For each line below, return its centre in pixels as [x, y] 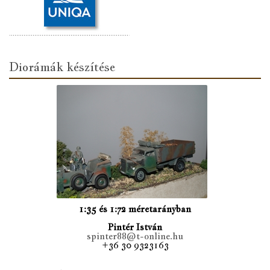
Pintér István [135, 227]
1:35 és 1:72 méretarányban [135, 209]
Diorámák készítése [62, 67]
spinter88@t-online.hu [135, 236]
